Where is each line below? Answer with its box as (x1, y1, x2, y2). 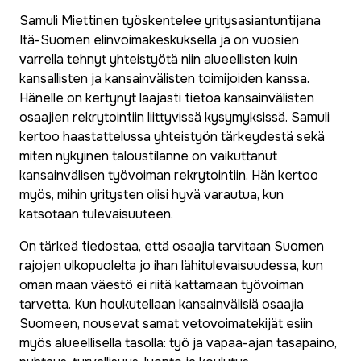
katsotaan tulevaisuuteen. (19, 205, 173, 222)
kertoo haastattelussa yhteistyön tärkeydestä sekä (19, 127, 325, 145)
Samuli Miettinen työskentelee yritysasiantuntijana (19, 11, 321, 29)
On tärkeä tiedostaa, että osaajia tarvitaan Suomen (19, 237, 324, 255)
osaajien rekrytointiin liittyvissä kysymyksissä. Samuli (19, 108, 330, 126)
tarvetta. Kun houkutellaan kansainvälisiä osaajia (19, 295, 304, 313)
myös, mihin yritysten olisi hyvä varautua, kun (19, 185, 284, 203)
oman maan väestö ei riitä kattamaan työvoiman (19, 276, 304, 293)
